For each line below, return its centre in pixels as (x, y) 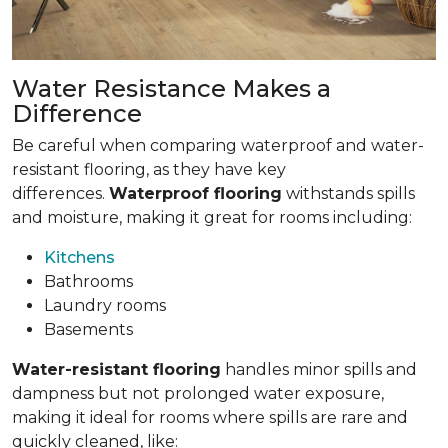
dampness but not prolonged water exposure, (198, 393)
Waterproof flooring (195, 193)
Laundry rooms (105, 305)
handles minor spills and (319, 369)
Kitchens (79, 257)
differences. (60, 193)
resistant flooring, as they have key (149, 169)
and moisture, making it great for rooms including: (212, 217)
